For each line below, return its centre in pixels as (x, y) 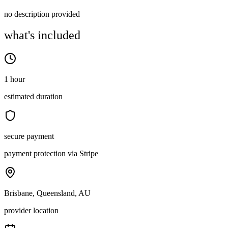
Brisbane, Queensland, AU (47, 193)
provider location (31, 211)
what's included (42, 35)
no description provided (42, 14)
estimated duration (33, 97)
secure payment (29, 136)
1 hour (15, 79)
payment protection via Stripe (51, 154)
